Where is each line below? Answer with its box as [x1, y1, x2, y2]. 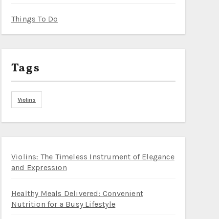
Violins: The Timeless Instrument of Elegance [11, 152, 175, 161]
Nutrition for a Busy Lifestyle [11, 199, 115, 209]
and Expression [11, 163, 67, 172]
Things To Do [11, 14, 58, 23]
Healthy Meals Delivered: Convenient [11, 189, 143, 198]
